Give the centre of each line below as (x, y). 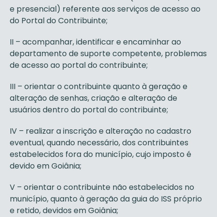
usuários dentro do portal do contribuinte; (89, 110)
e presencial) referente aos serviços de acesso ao (105, 9)
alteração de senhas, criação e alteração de (93, 98)
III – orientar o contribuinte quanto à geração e (99, 86)
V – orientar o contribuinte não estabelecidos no (102, 187)
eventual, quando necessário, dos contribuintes (99, 143)
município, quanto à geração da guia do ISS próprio (106, 199)
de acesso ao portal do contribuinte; (79, 65)
